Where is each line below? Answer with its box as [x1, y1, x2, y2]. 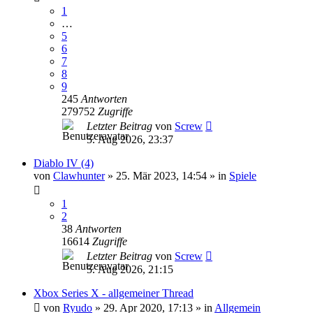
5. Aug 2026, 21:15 [87, 263, 173, 275]
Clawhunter [53, 170, 105, 182]
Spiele [229, 170, 256, 182]
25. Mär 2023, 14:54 [116, 170, 207, 182]
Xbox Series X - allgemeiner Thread [34, 287, 194, 299]
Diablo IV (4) [34, 157, 94, 169]
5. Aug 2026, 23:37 [87, 133, 173, 145]
